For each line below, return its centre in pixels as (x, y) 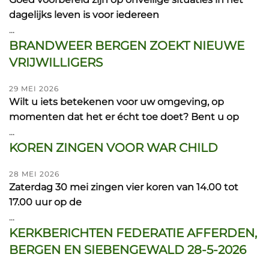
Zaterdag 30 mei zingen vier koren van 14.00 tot (124, 187)
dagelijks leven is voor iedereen (84, 15)
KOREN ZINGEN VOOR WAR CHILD (113, 148)
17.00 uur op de (45, 202)
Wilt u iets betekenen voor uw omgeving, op (116, 102)
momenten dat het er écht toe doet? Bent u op (124, 117)
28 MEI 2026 (34, 174)
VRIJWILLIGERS (56, 62)
